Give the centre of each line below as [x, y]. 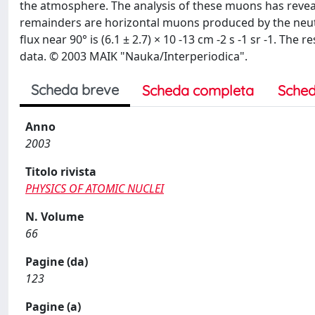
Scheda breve [75, 90]
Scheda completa [198, 90]
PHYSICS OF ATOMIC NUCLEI [95, 188]
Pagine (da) [57, 262]
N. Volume [54, 217]
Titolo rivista [61, 172]
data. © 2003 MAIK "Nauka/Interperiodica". [134, 56]
